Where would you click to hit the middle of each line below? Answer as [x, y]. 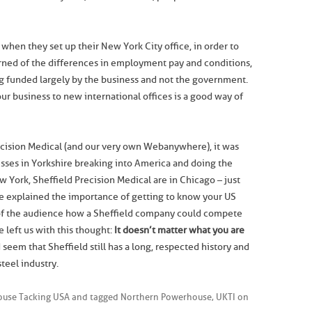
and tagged [95, 297]
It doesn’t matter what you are [179, 230]
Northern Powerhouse [166, 297]
